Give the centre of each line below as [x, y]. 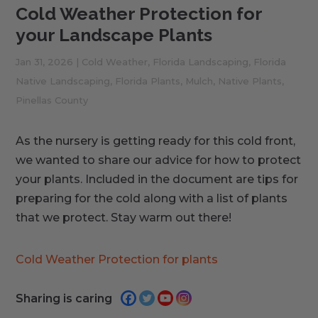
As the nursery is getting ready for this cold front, [156, 141]
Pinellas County [52, 100]
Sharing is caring [64, 298]
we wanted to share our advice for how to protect [159, 160]
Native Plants [250, 81]
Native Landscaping [63, 81]
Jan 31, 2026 [45, 61]
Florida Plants [148, 81]
